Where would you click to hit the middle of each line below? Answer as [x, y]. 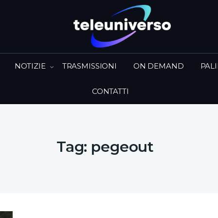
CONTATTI [110, 91]
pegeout [123, 146]
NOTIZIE [30, 66]
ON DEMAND [158, 66]
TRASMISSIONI [89, 66]
